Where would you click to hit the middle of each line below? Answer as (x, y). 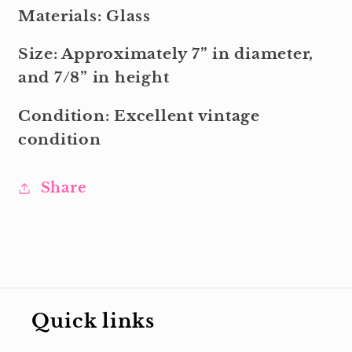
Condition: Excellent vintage (139, 116)
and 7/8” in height (95, 78)
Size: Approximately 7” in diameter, (165, 54)
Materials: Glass (84, 16)
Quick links (93, 321)
